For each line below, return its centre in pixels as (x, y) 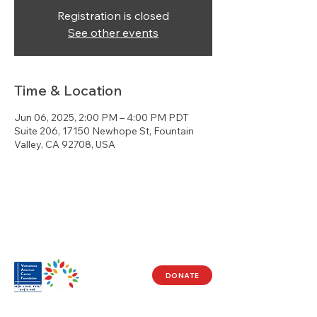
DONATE (182, 275)
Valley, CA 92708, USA (65, 144)
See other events (113, 33)
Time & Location (68, 90)
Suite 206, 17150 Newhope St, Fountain (104, 131)
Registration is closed (113, 16)
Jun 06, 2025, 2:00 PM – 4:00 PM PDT (102, 117)
